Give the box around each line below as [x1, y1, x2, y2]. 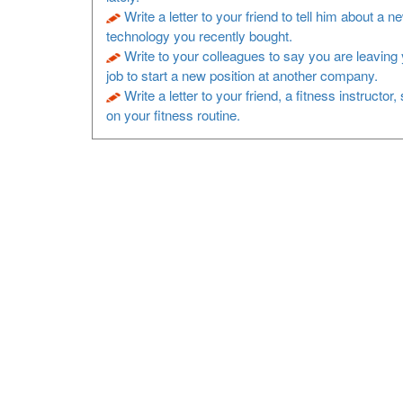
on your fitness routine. [106, 105, 240, 124]
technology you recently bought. [106, 26, 292, 45]
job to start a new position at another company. [106, 66, 378, 85]
